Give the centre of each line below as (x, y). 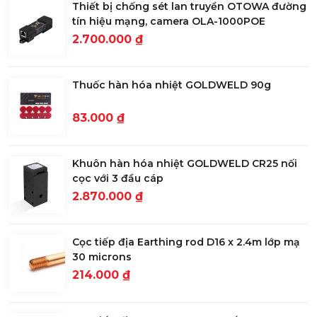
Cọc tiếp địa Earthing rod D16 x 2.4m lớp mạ (186, 242)
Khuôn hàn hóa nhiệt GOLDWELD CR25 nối (185, 164)
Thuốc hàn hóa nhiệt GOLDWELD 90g (172, 85)
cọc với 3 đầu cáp (118, 179)
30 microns (102, 257)
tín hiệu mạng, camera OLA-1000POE (169, 22)
